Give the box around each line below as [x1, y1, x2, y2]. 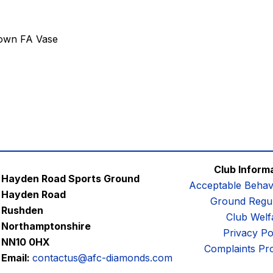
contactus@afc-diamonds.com [32, 251, 173, 264]
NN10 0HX [1, 235, 51, 248]
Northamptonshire [1, 219, 91, 232]
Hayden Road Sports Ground [1, 172, 140, 185]
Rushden [1, 204, 44, 216]
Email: [1, 251, 33, 264]
